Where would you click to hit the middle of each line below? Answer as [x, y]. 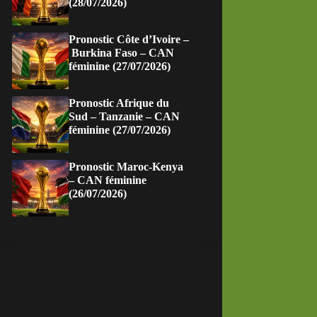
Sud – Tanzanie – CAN [125, 116]
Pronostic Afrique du [119, 103]
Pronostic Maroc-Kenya [126, 167]
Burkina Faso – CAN [122, 53]
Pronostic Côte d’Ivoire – [129, 39]
